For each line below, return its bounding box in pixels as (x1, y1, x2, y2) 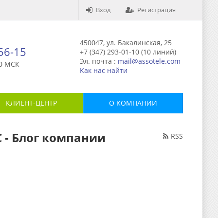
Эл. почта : (80, 56, 118, 66)
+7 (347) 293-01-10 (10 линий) (80, 47, 176, 56)
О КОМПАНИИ (109, 98, 157, 108)
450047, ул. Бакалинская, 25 (80, 38, 172, 47)
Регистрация (137, 5, 176, 14)
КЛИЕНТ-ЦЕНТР (6, 98, 57, 108)
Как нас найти (80, 66, 127, 75)
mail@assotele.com (118, 56, 181, 66)
